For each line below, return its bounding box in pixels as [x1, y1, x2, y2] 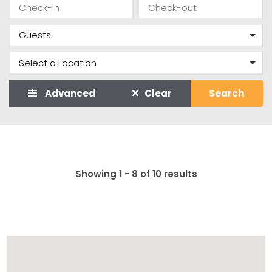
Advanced [42, 86, 95, 100]
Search [209, 86, 245, 100]
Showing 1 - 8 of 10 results [75, 167, 197, 180]
